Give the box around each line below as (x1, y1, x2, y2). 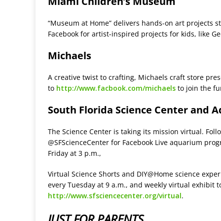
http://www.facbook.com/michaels (56, 83, 176, 93)
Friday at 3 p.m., (48, 148, 101, 158)
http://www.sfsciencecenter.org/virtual (48, 191, 182, 201)
